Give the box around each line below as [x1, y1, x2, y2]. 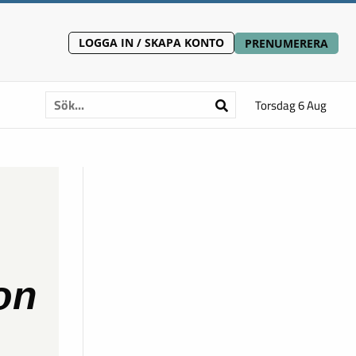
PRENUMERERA [245, 36, 328, 51]
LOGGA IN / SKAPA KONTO [79, 35, 224, 50]
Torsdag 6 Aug [255, 96, 327, 114]
